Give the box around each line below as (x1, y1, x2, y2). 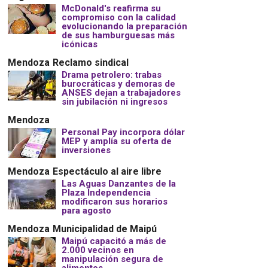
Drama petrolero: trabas (61, 69, 162, 81)
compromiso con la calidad (61, 12, 176, 23)
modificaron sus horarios (61, 196, 167, 208)
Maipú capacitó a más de (61, 236, 166, 247)
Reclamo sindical (52, 56, 129, 68)
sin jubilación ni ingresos (61, 96, 167, 108)
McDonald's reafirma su (61, 3, 161, 14)
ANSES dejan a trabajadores (61, 87, 181, 99)
